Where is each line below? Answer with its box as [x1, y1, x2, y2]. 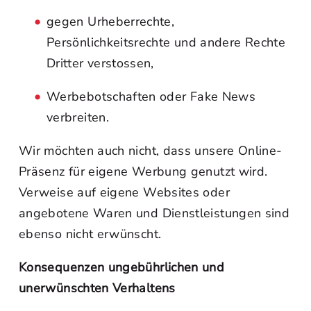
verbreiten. [47, 109, 109, 126]
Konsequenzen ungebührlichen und [19, 259, 225, 276]
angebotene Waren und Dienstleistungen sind [19, 205, 290, 221]
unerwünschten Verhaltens [19, 280, 176, 296]
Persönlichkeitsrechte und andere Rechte [47, 34, 286, 51]
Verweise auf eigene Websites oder [19, 184, 230, 201]
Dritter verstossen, [47, 55, 154, 72]
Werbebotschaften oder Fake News [47, 88, 256, 105]
